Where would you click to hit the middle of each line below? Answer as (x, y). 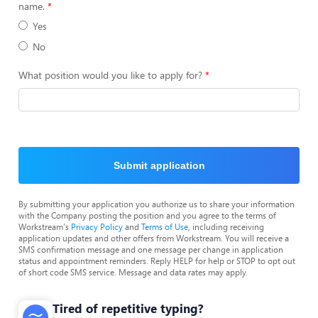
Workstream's (45, 226)
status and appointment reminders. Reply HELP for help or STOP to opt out (157, 261)
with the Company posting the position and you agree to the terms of (147, 215)
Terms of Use (165, 226)
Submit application (159, 165)
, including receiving (226, 226)
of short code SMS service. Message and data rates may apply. (133, 272)
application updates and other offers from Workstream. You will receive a (154, 238)
